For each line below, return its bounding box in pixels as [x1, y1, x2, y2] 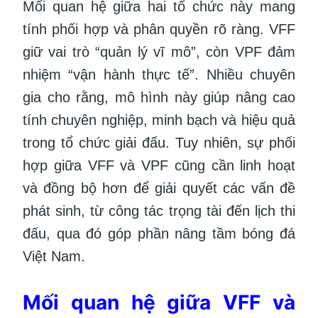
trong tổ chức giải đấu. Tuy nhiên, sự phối [23, 135, 295, 151]
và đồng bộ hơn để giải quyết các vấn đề [23, 180, 295, 197]
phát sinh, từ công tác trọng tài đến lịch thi [23, 203, 295, 219]
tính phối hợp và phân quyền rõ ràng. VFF [23, 21, 295, 38]
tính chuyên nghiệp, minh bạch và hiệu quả [23, 112, 295, 128]
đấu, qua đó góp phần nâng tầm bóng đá [23, 226, 295, 242]
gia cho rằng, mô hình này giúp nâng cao [23, 89, 295, 106]
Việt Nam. [23, 248, 85, 265]
